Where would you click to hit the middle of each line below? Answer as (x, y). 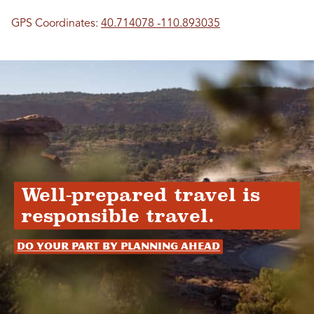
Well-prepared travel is (141, 195)
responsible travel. (118, 216)
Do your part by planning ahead (119, 247)
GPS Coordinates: (56, 24)
